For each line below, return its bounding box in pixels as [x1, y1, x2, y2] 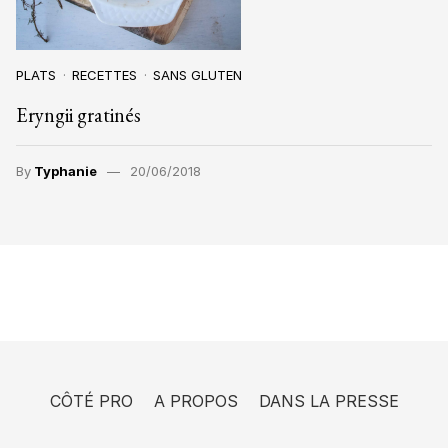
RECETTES [72, 66, 137, 83]
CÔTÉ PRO [49, 390, 133, 411]
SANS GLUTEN [153, 66, 242, 83]
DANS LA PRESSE [258, 390, 399, 411]
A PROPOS [153, 390, 238, 411]
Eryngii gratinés [16, 101, 141, 128]
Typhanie [34, 162, 97, 179]
